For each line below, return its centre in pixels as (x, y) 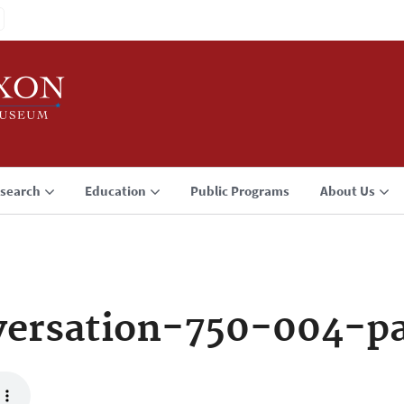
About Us (348, 191)
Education (115, 191)
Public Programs (240, 191)
